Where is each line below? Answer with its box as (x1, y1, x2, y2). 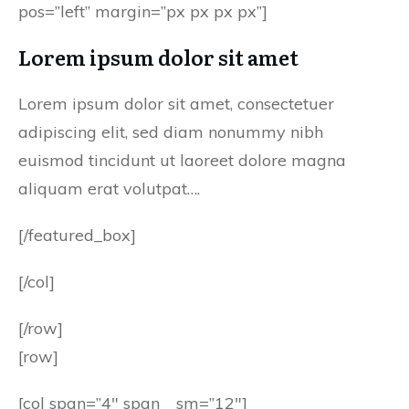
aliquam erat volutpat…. (18, 178, 200, 199)
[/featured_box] (18, 225, 136, 246)
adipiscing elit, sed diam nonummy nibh (18, 121, 323, 142)
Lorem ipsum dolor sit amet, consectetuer (18, 93, 334, 114)
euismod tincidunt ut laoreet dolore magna (18, 150, 346, 171)
